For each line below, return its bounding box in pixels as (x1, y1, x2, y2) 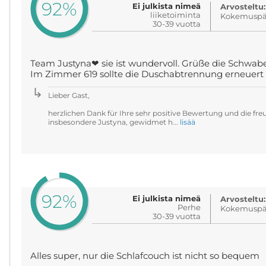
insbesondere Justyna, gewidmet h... (47, 118, 180, 126)
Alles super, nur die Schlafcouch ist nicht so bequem (30, 251, 259, 261)
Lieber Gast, (47, 91, 90, 100)
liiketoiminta (150, 10, 201, 20)
